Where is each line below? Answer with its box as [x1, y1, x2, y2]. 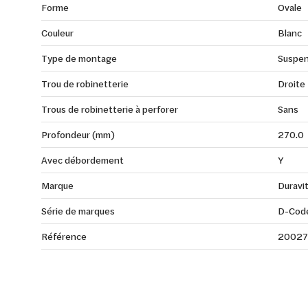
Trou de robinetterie [41, 77, 129, 90]
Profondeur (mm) [41, 128, 115, 141]
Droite [277, 77, 305, 90]
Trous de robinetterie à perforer [41, 102, 178, 115]
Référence [41, 230, 87, 243]
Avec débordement [41, 153, 124, 166]
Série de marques [41, 204, 115, 217]
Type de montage [41, 52, 117, 65]
